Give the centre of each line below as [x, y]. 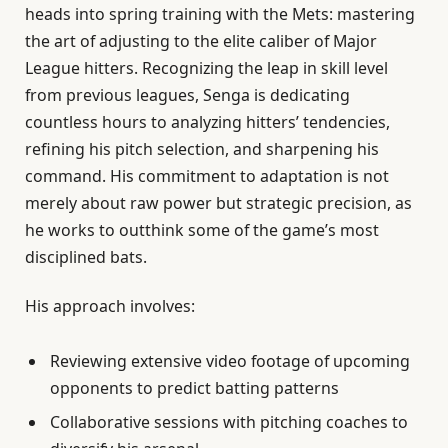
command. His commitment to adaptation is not [207, 175]
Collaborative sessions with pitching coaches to [229, 421]
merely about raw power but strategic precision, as [218, 202]
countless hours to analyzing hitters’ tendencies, [207, 121]
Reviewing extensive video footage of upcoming [230, 360]
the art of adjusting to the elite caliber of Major [201, 40]
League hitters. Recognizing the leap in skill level [206, 67]
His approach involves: [110, 305]
